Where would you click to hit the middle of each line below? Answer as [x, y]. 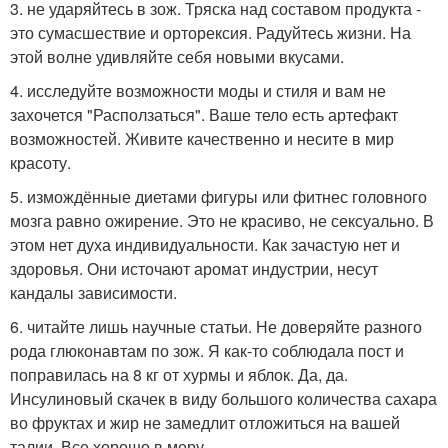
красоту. [40, 162]
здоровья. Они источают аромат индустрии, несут [194, 268]
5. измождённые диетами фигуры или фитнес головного [218, 196]
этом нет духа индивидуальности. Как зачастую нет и [205, 244]
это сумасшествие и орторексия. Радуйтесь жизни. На [210, 32]
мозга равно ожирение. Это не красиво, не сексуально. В [222, 220]
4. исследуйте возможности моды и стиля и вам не [198, 90]
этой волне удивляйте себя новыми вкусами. [177, 56]
